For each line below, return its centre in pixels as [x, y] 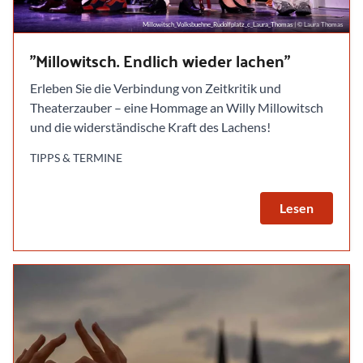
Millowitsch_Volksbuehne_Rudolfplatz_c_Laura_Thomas [218, 24]
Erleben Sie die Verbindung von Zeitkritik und [156, 88]
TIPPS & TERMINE [76, 157]
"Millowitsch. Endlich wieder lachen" [160, 60]
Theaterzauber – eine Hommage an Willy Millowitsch [177, 107]
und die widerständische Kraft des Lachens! [150, 126]
